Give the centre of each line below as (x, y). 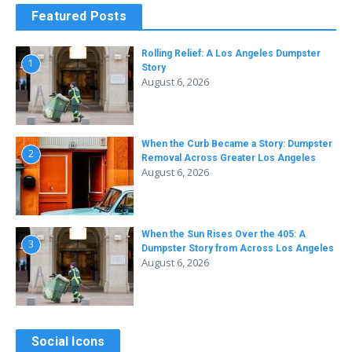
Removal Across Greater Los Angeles (229, 158)
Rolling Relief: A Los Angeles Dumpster (231, 54)
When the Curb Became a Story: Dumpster (237, 144)
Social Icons (68, 342)
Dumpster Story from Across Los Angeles (238, 249)
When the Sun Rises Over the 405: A (224, 235)
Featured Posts (79, 16)
